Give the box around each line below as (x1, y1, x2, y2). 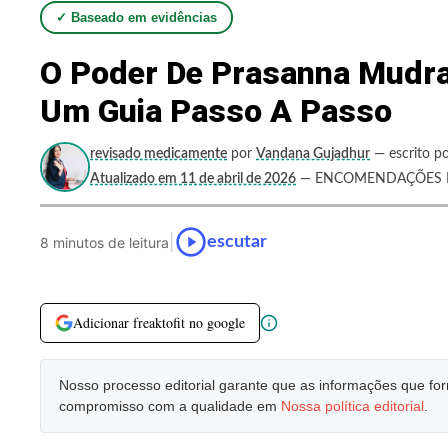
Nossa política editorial (281, 398, 424, 414)
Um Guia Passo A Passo (40, 92, 392, 130)
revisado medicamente (90, 147, 227, 161)
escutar (207, 232, 267, 251)
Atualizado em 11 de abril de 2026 (90, 172, 296, 186)
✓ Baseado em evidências (56, 10, 217, 25)
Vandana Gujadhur (256, 147, 370, 161)
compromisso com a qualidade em (59, 398, 281, 414)
